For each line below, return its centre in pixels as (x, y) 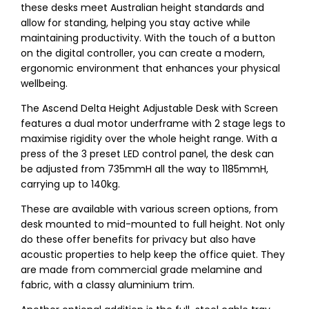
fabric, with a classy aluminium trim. (108, 285)
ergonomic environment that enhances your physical (150, 69)
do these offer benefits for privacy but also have (138, 240)
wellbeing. (44, 84)
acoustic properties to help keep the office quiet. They (153, 255)
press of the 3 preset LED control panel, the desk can (147, 154)
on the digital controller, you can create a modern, (143, 53)
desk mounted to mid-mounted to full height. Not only (153, 225)
